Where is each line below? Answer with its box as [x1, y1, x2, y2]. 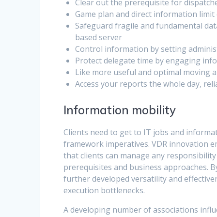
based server [75, 32, 123, 43]
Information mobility [63, 103, 176, 118]
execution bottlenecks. [63, 185, 145, 196]
